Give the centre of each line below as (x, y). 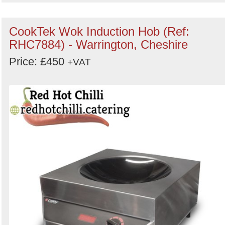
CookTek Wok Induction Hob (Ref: (99, 32)
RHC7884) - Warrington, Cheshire (98, 45)
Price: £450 (38, 62)
